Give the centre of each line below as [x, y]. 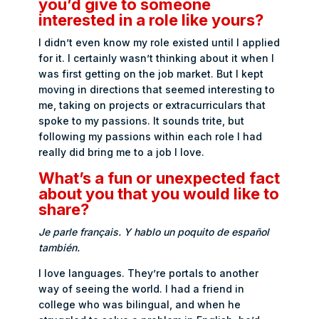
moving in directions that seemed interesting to [157, 89]
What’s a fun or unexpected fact [159, 178]
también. [59, 247]
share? [64, 209]
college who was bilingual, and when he [140, 304]
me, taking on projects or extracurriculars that [152, 105]
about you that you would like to [159, 194]
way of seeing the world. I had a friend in [142, 289]
